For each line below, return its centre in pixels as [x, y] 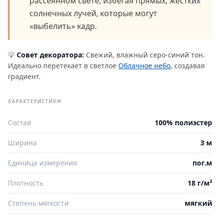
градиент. [24, 76]
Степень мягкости [38, 203]
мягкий [198, 203]
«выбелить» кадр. [63, 26]
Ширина [22, 142]
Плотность [26, 183]
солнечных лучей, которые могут [93, 13]
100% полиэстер [183, 122]
